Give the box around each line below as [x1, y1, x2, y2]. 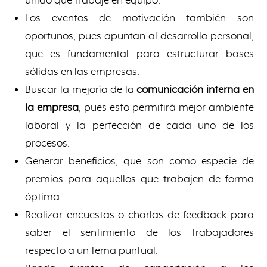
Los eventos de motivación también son [25, 12, 254, 24]
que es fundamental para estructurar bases [25, 48, 254, 60]
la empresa [25, 101, 79, 114]
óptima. [25, 191, 65, 203]
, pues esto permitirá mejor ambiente [79, 101, 254, 114]
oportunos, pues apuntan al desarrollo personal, [25, 30, 254, 42]
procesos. [25, 137, 73, 150]
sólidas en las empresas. [25, 66, 142, 78]
